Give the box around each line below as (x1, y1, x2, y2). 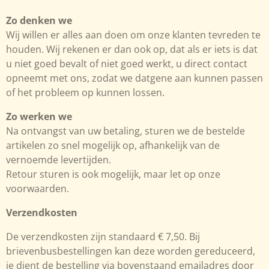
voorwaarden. (6, 181, 69, 195)
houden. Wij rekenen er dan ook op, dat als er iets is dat (6, 42, 258, 56)
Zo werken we (6, 109, 72, 123)
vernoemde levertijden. (6, 153, 111, 166)
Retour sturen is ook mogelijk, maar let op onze (6, 167, 220, 181)
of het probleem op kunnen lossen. (6, 85, 165, 99)
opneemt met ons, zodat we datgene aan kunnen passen (6, 71, 263, 85)
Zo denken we (6, 13, 72, 27)
